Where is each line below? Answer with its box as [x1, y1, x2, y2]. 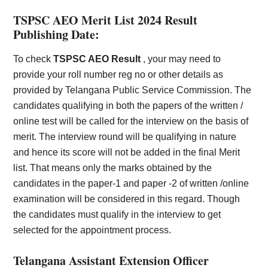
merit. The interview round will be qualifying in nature [13, 132, 237, 142]
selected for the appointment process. [13, 225, 172, 235]
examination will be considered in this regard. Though [13, 194, 240, 204]
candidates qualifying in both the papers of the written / [13, 100, 243, 111]
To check [13, 54, 54, 64]
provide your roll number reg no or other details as [13, 69, 224, 80]
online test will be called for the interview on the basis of [13, 116, 249, 126]
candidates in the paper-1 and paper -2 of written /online [13, 178, 249, 188]
